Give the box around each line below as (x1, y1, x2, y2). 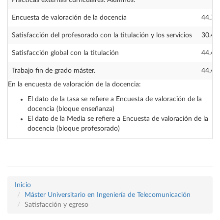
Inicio (15, 182, 31, 189)
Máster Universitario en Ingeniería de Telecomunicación (25, 192, 191, 198)
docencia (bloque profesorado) (27, 125, 120, 132)
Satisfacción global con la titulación (12, 50, 119, 56)
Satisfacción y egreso (25, 201, 88, 208)
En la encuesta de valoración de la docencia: (8, 81, 141, 88)
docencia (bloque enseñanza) (27, 106, 114, 112)
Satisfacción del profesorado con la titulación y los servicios (12, 32, 192, 39)
